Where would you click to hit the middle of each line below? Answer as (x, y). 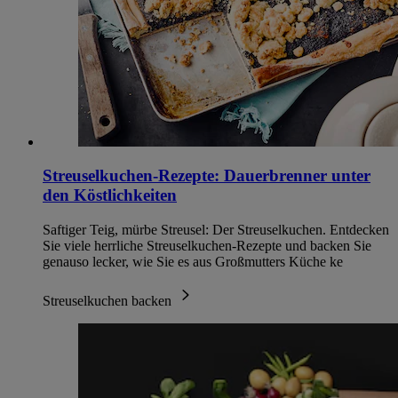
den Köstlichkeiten (110, 195)
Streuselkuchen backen (109, 301)
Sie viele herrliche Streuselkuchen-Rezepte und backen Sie (207, 246)
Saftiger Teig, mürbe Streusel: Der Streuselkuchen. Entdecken (216, 230)
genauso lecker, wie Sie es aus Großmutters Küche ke (193, 262)
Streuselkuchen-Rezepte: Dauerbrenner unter (207, 176)
